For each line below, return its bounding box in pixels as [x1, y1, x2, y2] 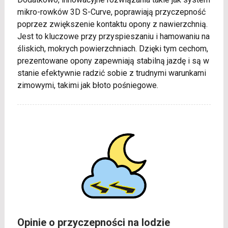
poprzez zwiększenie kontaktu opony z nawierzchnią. [17, 19, 208, 30]
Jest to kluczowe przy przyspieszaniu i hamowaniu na [17, 32, 210, 42]
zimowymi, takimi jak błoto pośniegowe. [17, 80, 158, 91]
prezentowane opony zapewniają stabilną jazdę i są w [17, 56, 209, 66]
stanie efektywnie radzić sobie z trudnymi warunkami [17, 68, 206, 78]
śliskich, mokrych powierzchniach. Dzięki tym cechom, [17, 44, 208, 54]
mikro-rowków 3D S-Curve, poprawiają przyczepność [17, 7, 206, 17]
